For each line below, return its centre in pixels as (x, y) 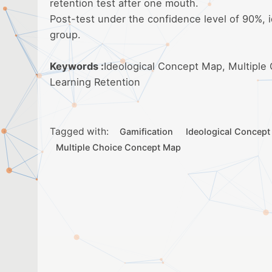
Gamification (147, 132)
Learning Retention (95, 82)
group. (65, 35)
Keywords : (77, 66)
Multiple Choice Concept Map (119, 148)
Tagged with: (79, 132)
